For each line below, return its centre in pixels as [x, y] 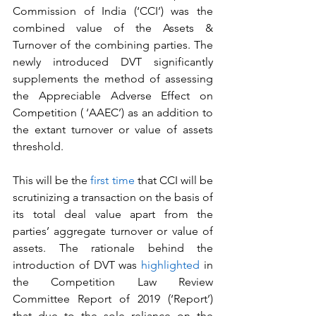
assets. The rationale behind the [113, 248]
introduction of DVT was [77, 265]
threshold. [38, 146]
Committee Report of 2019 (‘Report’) [113, 299]
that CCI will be [174, 180]
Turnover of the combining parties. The [113, 45]
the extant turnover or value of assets [113, 129]
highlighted [171, 265]
